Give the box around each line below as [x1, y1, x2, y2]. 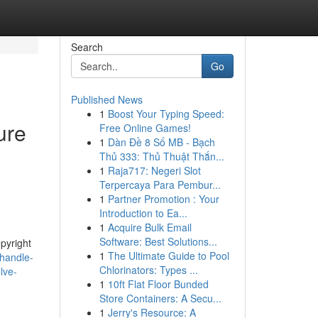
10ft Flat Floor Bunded [107, 277, 209, 291]
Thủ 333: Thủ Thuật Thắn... [99, 149, 224, 163]
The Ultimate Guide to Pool [107, 248, 229, 263]
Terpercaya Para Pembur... [99, 177, 221, 192]
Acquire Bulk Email [107, 220, 192, 234]
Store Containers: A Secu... [99, 291, 221, 305]
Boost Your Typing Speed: [107, 106, 224, 121]
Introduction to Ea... [99, 206, 187, 220]
